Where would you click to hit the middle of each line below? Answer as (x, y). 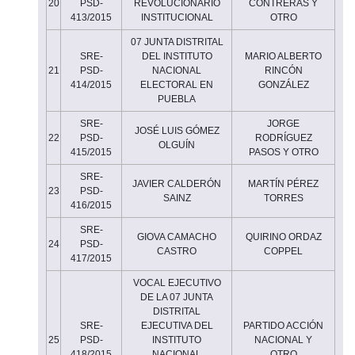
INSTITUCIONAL (177, 17)
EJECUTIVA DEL (177, 325)
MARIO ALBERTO (283, 56)
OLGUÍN (177, 145)
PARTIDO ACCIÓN (283, 325)
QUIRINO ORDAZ (283, 237)
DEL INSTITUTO (177, 56)
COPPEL (283, 251)
